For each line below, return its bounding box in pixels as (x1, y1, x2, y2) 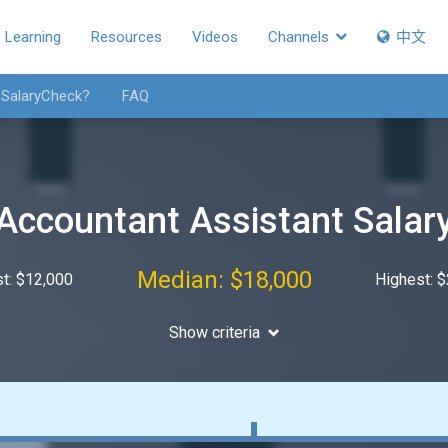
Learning (5, 28, 61, 46)
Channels (268, 28, 333, 46)
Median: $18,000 (136, 266, 312, 294)
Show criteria (168, 323, 260, 342)
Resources (91, 28, 162, 46)
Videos (192, 28, 238, 46)
